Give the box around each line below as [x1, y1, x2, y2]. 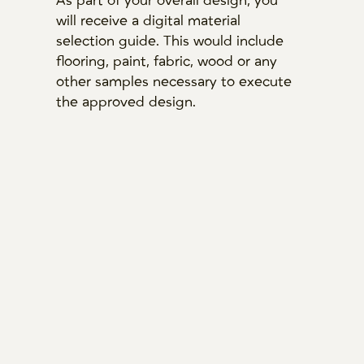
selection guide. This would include [55, 32, 284, 50]
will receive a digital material [55, 12, 240, 29]
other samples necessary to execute [55, 73, 292, 90]
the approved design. [55, 93, 200, 110]
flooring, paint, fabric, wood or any [55, 53, 277, 70]
